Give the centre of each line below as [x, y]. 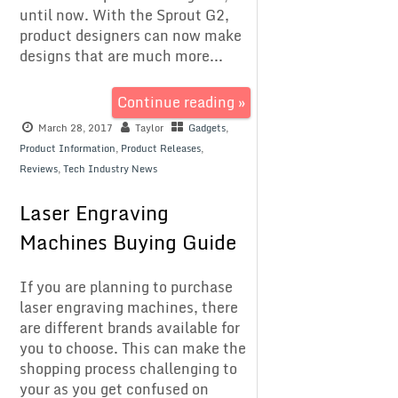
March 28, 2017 [76, 128]
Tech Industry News [111, 169]
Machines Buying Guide [128, 242]
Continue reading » [181, 103]
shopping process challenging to [129, 368]
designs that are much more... [122, 56]
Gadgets [207, 128]
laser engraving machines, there [129, 307]
